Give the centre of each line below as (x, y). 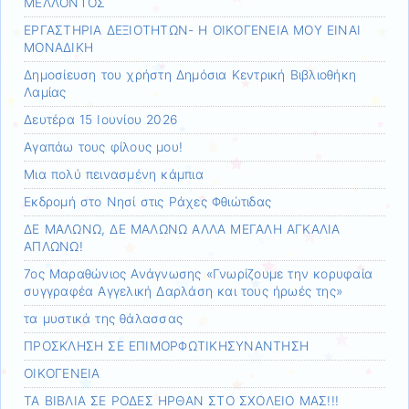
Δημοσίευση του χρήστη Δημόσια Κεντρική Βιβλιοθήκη (190, 75)
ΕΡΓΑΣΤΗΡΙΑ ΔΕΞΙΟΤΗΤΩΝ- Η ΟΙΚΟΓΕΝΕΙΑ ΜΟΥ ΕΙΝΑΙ (193, 31)
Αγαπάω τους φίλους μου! (104, 147)
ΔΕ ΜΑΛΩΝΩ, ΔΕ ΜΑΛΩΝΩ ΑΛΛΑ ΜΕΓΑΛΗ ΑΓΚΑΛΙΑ (182, 230)
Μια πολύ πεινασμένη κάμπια (114, 175)
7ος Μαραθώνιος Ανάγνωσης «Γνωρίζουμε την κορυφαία (199, 274)
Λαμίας (45, 93)
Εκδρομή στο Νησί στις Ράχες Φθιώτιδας (148, 202)
